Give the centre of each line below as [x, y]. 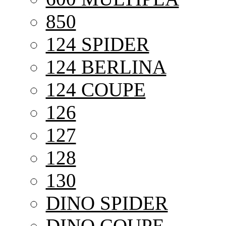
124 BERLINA [106, 67]
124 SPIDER [97, 44]
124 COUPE [96, 89]
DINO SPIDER [107, 203]
